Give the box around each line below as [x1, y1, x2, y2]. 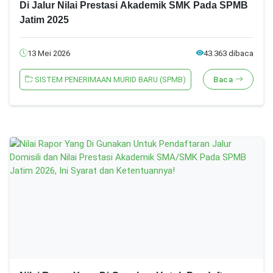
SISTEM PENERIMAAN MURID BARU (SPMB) [33, 74, 186, 84]
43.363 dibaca [204, 48, 253, 58]
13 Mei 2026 [27, 48, 70, 58]
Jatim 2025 [19, 14, 69, 25]
